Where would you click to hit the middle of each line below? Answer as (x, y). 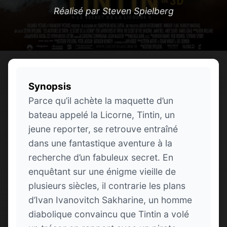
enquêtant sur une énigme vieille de (102, 171)
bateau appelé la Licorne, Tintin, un (102, 115)
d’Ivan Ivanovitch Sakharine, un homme (110, 200)
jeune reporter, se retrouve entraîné (103, 129)
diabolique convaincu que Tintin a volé (109, 214)
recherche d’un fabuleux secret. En (101, 157)
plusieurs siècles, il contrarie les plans (107, 185)
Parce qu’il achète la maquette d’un (101, 100)
